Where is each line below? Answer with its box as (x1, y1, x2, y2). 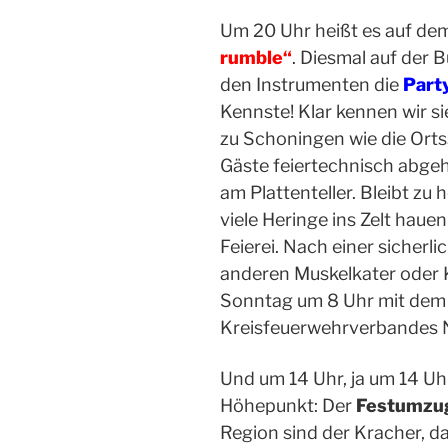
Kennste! (220, 101, 298, 123)
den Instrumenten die (220, 74, 403, 96)
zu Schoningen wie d (220, 128, 392, 150)
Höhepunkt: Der (220, 395, 352, 417)
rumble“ (220, 47, 292, 69)
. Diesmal (292, 47, 370, 69)
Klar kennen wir (298, 101, 431, 123)
